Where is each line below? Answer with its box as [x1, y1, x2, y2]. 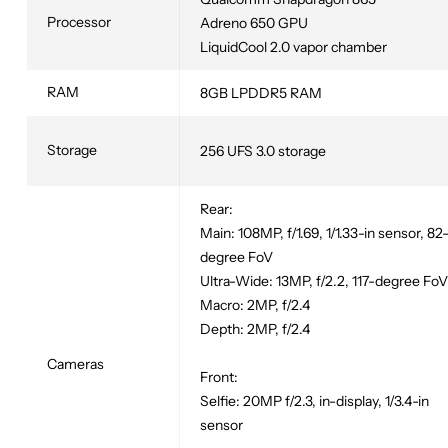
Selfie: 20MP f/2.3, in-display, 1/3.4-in [200, 391, 429, 410]
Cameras [47, 354, 104, 373]
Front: [200, 367, 238, 386]
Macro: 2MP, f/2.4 [200, 295, 310, 314]
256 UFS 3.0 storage [200, 141, 326, 160]
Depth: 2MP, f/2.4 [200, 319, 310, 338]
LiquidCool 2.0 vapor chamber [200, 37, 387, 56]
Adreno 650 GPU [200, 13, 308, 32]
